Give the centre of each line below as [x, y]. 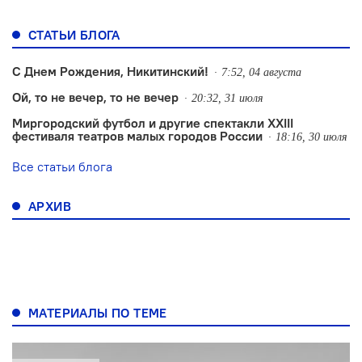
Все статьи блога [62, 166]
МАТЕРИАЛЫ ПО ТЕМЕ [98, 312]
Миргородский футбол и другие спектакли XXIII [153, 122]
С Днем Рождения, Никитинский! [110, 71]
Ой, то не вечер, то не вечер [95, 97]
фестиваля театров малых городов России [137, 135]
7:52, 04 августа [261, 72]
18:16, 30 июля [311, 137]
